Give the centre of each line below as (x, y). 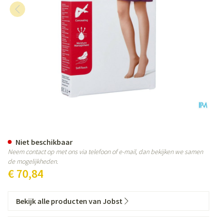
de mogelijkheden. (33, 161)
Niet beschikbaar (44, 142)
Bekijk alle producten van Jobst (69, 201)
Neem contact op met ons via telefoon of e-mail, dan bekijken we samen (105, 152)
